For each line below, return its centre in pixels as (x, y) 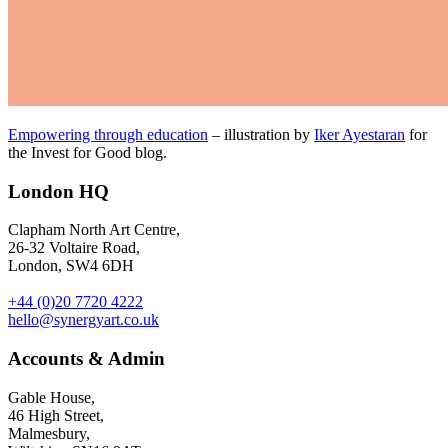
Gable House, (51, 397)
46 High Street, (56, 415)
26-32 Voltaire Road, (74, 248)
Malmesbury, (49, 433)
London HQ (58, 191)
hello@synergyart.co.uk (83, 320)
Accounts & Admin (86, 359)
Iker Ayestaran (359, 134)
